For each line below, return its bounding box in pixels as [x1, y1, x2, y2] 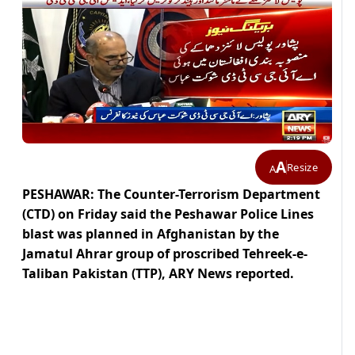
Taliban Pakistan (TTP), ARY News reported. [22, 265, 294, 283]
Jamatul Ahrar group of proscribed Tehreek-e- [22, 245, 307, 263]
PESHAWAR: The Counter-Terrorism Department [22, 185, 320, 204]
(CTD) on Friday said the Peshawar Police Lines [22, 205, 314, 223]
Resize [287, 159, 318, 174]
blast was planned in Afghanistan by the [22, 225, 279, 243]
